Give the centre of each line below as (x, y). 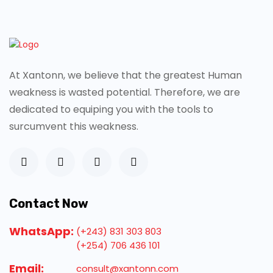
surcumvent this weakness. (74, 127)
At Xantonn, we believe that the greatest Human (126, 76)
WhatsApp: (41, 232)
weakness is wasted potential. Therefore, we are (125, 93)
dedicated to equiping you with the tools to (111, 110)
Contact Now (49, 204)
